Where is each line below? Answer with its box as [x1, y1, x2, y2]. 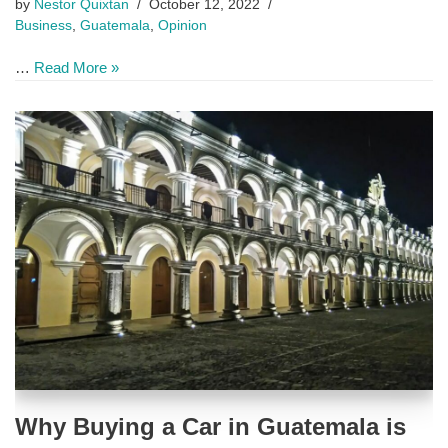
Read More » [34, 59, 119, 77]
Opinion [158, 18, 207, 34]
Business [15, 18, 72, 34]
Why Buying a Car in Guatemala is [15, 412, 406, 440]
